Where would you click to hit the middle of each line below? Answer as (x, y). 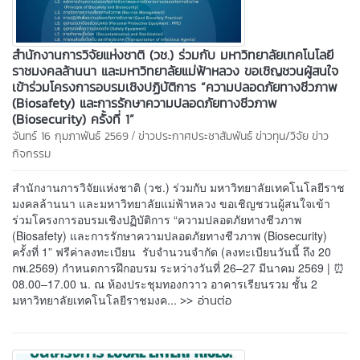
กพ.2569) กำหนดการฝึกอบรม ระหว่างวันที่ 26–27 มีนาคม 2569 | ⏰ (178, 267)
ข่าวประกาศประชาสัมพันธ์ (195, 136)
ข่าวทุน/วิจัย (282, 136)
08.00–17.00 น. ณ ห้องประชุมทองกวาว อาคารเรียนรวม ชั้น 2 (165, 283)
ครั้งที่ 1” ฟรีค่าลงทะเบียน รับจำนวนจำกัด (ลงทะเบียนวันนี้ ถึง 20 (172, 251)
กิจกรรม (31, 153)
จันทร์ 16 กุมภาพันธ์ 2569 (70, 136)
